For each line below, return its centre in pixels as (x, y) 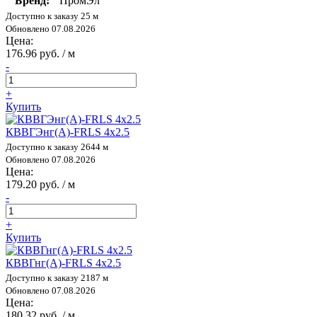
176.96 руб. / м (40, 53)
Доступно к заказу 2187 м (57, 277)
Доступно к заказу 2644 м (57, 146)
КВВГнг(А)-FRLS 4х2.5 (63, 263)
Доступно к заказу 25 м (52, 16)
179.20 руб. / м (40, 184)
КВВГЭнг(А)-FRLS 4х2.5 (68, 132)
